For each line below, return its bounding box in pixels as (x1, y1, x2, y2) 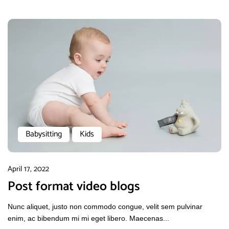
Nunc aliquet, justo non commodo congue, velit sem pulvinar (8, 202, 202, 211)
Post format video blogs (8, 176, 140, 197)
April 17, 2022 (8, 163, 49, 175)
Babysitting (26, 127, 62, 141)
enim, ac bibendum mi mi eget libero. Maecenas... (8, 214, 169, 222)
